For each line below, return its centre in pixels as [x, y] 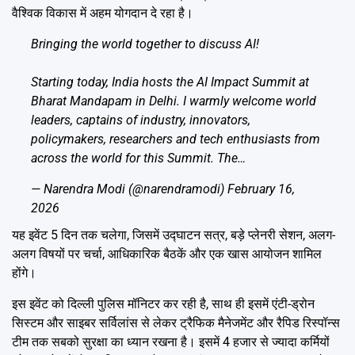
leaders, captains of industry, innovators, [141, 120]
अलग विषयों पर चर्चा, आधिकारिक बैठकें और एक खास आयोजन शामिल [167, 254]
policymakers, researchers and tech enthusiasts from [176, 139]
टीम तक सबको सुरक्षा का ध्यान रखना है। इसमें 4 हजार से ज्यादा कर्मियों [171, 342]
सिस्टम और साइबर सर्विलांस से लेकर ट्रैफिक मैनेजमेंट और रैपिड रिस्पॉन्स [176, 323]
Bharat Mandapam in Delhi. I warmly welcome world [174, 101]
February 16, [261, 189]
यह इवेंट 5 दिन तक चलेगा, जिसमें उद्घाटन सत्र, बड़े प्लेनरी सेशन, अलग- [174, 235]
